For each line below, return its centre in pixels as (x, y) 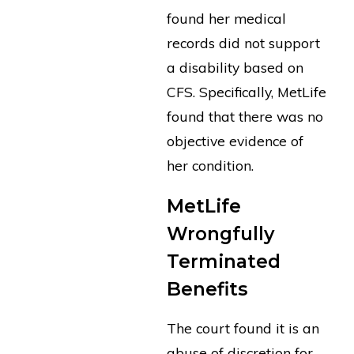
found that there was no (245, 117)
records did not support (244, 43)
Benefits (208, 288)
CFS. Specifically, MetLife (247, 92)
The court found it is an (243, 328)
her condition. (211, 166)
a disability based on (235, 68)
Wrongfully (221, 233)
